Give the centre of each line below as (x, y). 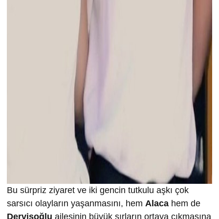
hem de (185, 204)
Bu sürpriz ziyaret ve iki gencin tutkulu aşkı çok (98, 190)
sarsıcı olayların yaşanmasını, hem (76, 204)
